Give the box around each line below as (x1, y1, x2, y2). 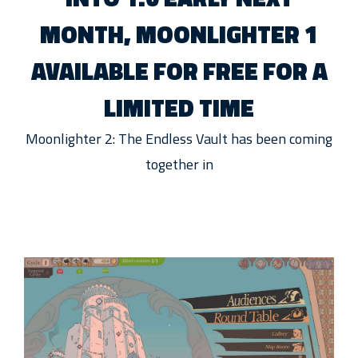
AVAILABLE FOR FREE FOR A (30, 53, 328, 90)
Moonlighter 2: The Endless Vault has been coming (26, 128, 332, 150)
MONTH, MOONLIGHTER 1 (40, 16, 318, 54)
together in (145, 153, 213, 176)
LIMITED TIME (104, 89, 254, 127)
